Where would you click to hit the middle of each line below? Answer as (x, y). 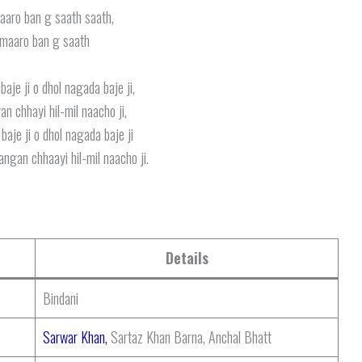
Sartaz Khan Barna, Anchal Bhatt (189, 337)
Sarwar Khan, (75, 337)
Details (187, 257)
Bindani (61, 298)
